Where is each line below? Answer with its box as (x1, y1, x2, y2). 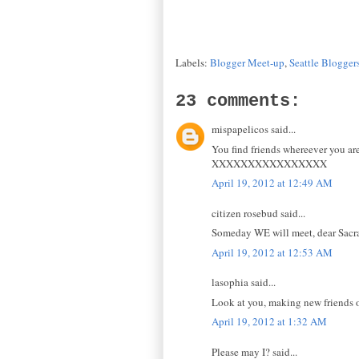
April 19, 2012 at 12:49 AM (212, 175, 333, 191)
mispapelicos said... (212, 122, 296, 137)
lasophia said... (212, 275, 276, 290)
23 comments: (175, 91, 301, 112)
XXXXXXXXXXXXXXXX (212, 155, 327, 171)
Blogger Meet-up (210, 55, 284, 71)
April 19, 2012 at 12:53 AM (212, 244, 333, 260)
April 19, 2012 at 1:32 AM (212, 314, 327, 329)
